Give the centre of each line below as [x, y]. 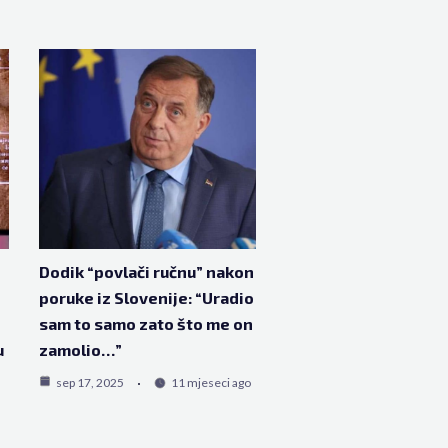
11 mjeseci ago [210, 382]
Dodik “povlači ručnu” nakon [146, 271]
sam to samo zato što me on [145, 323]
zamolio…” [80, 349]
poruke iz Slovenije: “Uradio [146, 297]
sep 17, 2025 [89, 382]
